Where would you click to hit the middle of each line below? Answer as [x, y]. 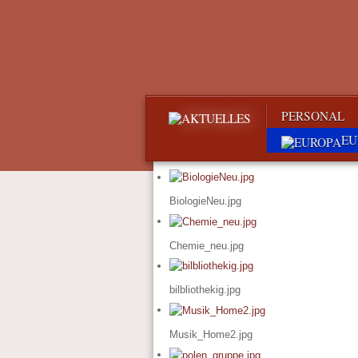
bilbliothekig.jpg [205, 290]
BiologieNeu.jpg [206, 201]
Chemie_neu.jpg [207, 245]
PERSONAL [313, 116]
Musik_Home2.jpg [211, 335]
